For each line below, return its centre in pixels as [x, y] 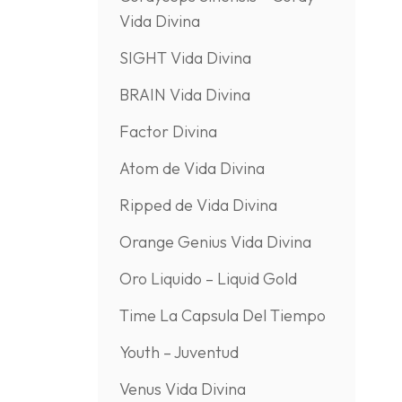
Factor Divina [168, 131]
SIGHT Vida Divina [185, 58]
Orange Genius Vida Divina [215, 242]
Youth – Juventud [179, 352]
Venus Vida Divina [182, 389]
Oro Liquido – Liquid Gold [208, 279]
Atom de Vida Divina [192, 168]
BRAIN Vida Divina [184, 95]
